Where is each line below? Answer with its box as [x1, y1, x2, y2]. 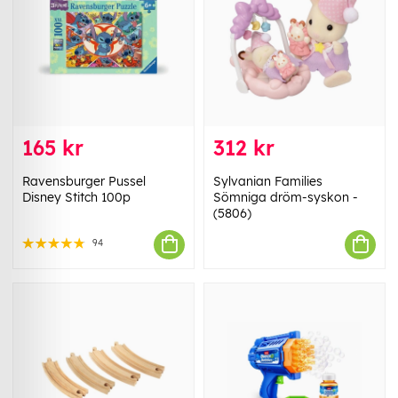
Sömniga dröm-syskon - [213, 188, 358, 205]
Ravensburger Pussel [22, 172, 146, 189]
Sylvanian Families [213, 172, 322, 189]
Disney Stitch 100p [22, 188, 131, 205]
